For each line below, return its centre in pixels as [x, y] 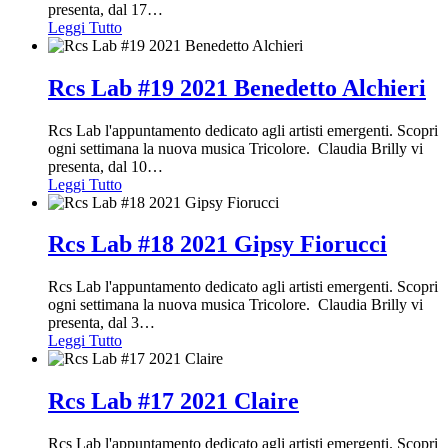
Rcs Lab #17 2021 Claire [173, 401]
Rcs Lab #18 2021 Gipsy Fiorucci [217, 244]
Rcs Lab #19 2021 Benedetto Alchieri [237, 87]
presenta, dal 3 [93, 323]
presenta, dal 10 [97, 166]
